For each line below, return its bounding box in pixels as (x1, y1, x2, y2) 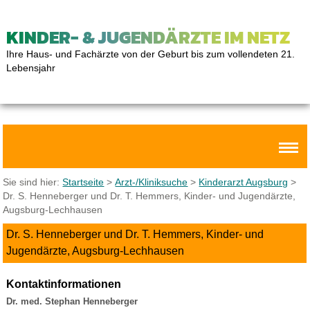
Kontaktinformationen (6, 277, 121, 290)
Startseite (62, 176, 104, 188)
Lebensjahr (6, 62, 55, 73)
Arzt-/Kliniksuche (115, 176, 188, 188)
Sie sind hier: (3, 176, 63, 188)
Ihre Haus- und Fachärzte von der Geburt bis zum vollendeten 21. (6, 48, 295, 60)
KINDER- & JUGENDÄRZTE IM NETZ (6, 24, 290, 51)
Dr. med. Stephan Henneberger (6, 295, 138, 307)
